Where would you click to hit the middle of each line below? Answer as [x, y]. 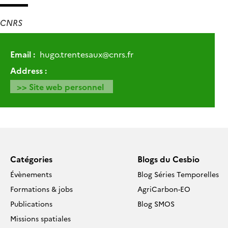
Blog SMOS [156, 203]
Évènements [31, 174]
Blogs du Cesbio [168, 159]
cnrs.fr [121, 54]
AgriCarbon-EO [164, 189]
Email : [23, 54]
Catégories [31, 159]
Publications [31, 203]
